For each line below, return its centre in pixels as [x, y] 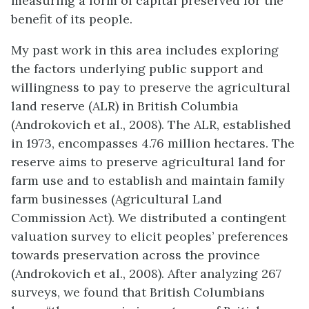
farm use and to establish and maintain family [148, 180]
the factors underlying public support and [137, 69]
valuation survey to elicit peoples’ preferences [150, 236]
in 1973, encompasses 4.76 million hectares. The [153, 143]
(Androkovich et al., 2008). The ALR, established [151, 124]
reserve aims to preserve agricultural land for [148, 162]
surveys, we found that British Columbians [138, 292]
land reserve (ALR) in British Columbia [125, 106]
